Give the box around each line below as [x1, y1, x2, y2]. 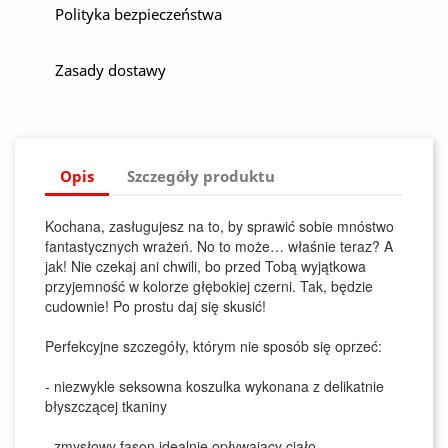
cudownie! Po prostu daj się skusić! [45, 296, 266, 316]
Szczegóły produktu [127, 165, 276, 186]
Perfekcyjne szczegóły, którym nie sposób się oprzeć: [45, 336, 382, 356]
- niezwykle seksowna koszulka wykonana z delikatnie [45, 376, 384, 396]
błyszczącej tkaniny [45, 396, 167, 416]
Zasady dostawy [55, 60, 166, 80]
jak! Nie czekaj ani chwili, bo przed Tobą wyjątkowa [45, 256, 366, 276]
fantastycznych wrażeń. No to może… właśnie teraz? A [45, 236, 393, 256]
